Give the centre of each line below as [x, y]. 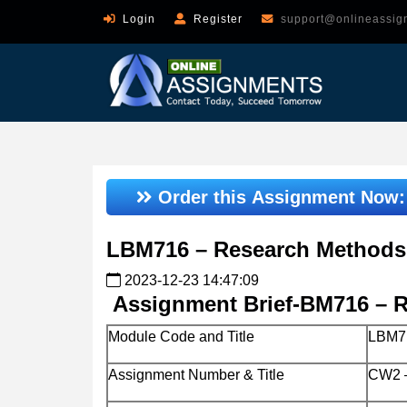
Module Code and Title [181, 336]
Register [218, 19]
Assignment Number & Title [196, 374]
